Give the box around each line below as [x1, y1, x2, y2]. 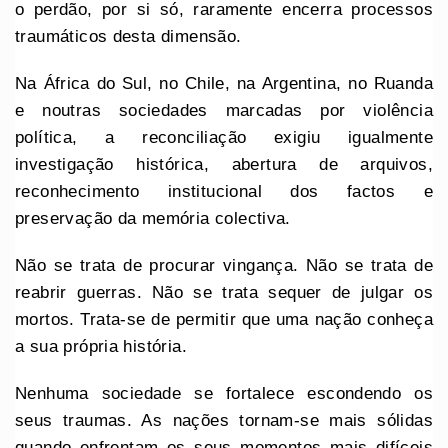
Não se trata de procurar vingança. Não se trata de [15, 255, 433, 275]
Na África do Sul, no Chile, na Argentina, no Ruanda [15, 73, 433, 93]
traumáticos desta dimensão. [15, 26, 242, 46]
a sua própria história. [15, 336, 187, 356]
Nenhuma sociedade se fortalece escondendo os [15, 383, 433, 403]
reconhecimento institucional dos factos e [15, 181, 433, 201]
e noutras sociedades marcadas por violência [15, 100, 433, 120]
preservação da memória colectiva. [15, 208, 291, 228]
